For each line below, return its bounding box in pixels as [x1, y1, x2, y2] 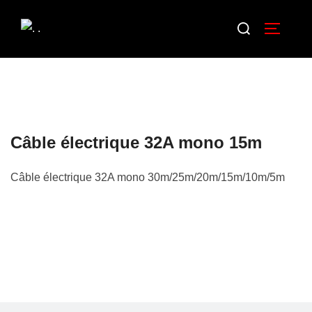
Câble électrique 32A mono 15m [10, 132, 262, 152]
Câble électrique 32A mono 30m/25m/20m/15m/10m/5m [10, 171, 285, 183]
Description [124, 247, 188, 260]
